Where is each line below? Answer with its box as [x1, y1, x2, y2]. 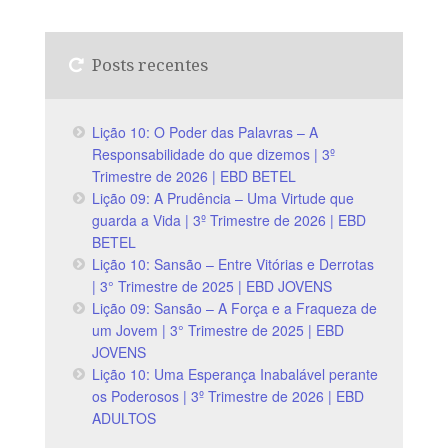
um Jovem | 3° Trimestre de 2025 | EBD [92, 320, 345, 341]
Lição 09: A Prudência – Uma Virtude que [92, 188, 355, 209]
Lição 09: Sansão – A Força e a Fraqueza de [92, 298, 378, 319]
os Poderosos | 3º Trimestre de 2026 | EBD [92, 386, 365, 407]
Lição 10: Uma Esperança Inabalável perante [92, 364, 379, 385]
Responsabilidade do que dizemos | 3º [92, 144, 336, 165]
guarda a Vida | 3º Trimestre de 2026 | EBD [92, 210, 367, 231]
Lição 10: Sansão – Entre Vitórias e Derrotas [92, 254, 375, 275]
